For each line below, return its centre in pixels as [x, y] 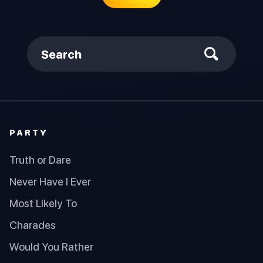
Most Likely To [43, 203]
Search [61, 54]
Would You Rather [51, 247]
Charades [33, 225]
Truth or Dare [40, 160]
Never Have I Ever [50, 181]
